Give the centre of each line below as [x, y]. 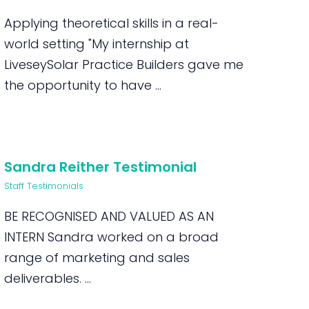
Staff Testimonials [44, 186]
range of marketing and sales [97, 258]
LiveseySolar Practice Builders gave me [124, 64]
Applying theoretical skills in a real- [112, 23]
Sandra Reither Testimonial [101, 167]
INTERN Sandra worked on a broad [112, 237]
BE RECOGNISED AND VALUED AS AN [109, 216]
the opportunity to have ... [83, 85]
